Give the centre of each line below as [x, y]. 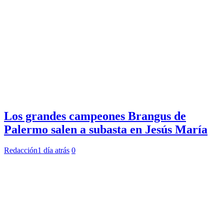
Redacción [21, 150]
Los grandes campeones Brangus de [95, 116]
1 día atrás [53, 150]
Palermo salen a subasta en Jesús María [106, 129]
